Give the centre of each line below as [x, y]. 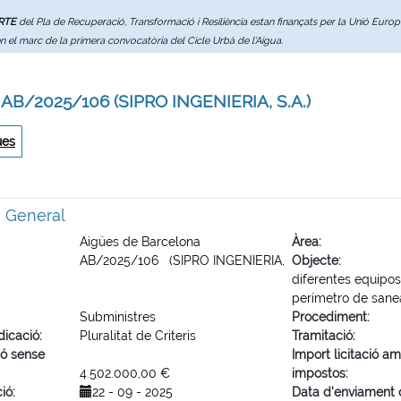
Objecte [315, 260]
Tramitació [322, 336]
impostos [318, 373]
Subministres [118, 317]
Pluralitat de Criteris [138, 336]
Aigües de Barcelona [140, 242]
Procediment [329, 317]
